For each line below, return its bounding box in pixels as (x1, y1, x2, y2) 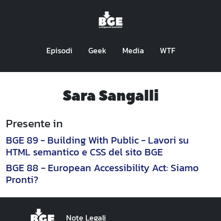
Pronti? (6, 172, 38, 187)
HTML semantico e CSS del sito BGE (6, 145, 163, 159)
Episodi (46, 44, 73, 56)
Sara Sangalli (62, 86, 159, 106)
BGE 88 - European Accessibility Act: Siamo (6, 160, 199, 175)
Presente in (6, 114, 63, 132)
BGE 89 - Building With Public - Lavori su (6, 133, 189, 147)
